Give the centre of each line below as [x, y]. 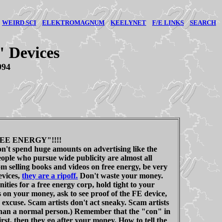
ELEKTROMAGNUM [73, 23]
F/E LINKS [168, 23]
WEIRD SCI [19, 23]
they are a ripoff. [50, 176]
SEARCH [203, 23]
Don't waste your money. [120, 176]
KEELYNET [128, 23]
